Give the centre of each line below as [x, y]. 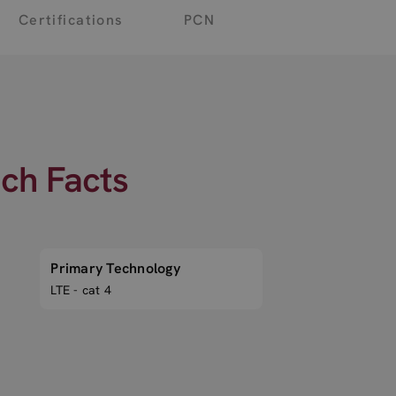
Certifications [71, 19]
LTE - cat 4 [81, 290]
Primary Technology [115, 268]
